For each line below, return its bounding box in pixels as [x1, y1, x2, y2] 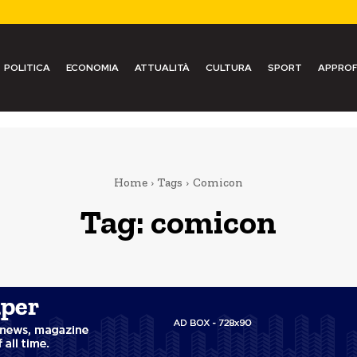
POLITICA [3, 61, 50, 74]
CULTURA [205, 61, 252, 74]
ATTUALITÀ [134, 61, 190, 74]
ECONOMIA [65, 61, 119, 74]
